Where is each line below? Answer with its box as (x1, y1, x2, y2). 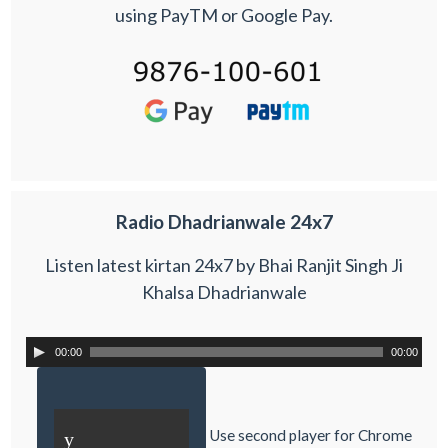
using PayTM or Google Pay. (115, 3, 333, 26)
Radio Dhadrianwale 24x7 (115, 209, 333, 233)
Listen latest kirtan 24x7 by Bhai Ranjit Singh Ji (45, 254, 403, 277)
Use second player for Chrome (208, 425, 412, 444)
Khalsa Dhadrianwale (141, 281, 307, 304)
